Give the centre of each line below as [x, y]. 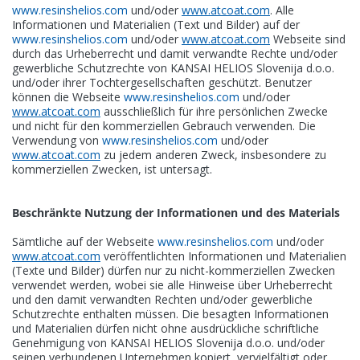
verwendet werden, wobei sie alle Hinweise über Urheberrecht [172, 285]
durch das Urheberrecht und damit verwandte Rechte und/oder [175, 53]
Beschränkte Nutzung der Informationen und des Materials [176, 213]
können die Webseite [68, 97]
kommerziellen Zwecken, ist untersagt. [112, 169]
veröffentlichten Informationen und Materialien [223, 256]
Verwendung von [57, 140]
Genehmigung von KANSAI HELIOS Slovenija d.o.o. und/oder [168, 343]
